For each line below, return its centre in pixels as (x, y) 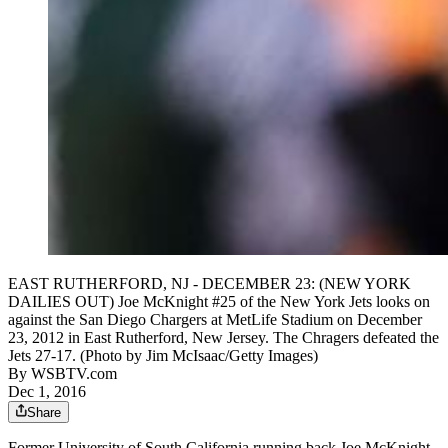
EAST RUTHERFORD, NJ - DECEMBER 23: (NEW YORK (209, 284)
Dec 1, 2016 (47, 392)
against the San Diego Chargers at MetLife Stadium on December (215, 320)
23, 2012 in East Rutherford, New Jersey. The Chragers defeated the (223, 338)
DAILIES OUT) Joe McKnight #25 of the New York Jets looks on (219, 302)
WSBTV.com (74, 374)
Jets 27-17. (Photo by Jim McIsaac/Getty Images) (163, 356)
